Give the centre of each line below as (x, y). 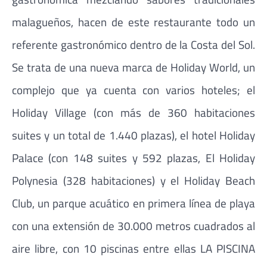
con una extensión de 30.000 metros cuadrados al (133, 225)
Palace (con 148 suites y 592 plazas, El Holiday (133, 157)
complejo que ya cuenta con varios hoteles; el (133, 89)
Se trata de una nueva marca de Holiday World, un (133, 67)
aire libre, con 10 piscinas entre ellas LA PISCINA (133, 248)
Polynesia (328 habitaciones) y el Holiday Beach (133, 180)
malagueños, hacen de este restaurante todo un (133, 21)
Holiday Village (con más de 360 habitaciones (133, 112)
